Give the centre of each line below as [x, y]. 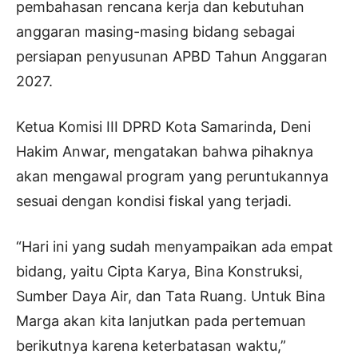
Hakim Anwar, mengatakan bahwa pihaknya [165, 151]
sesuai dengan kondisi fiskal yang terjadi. [154, 201]
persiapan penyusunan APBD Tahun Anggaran [172, 56]
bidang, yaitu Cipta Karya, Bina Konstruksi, [159, 271]
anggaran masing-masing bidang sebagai [155, 31]
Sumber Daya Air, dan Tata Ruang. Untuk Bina [171, 296]
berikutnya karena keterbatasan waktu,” [151, 345]
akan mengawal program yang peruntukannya [172, 176]
